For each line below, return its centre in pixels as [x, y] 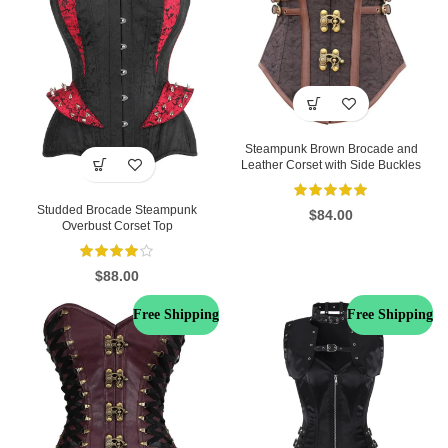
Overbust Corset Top [117, 226]
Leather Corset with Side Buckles [331, 165]
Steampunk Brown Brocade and [331, 149]
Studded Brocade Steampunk [117, 210]
